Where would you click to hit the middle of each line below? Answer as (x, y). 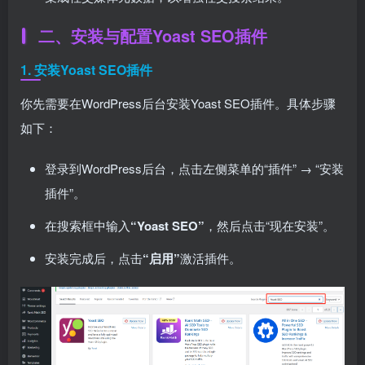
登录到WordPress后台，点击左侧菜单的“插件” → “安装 (194, 168)
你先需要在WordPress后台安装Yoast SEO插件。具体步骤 (178, 103)
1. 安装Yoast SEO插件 (86, 70)
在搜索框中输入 (88, 225)
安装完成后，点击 (94, 258)
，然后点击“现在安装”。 (270, 225)
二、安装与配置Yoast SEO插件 (153, 35)
